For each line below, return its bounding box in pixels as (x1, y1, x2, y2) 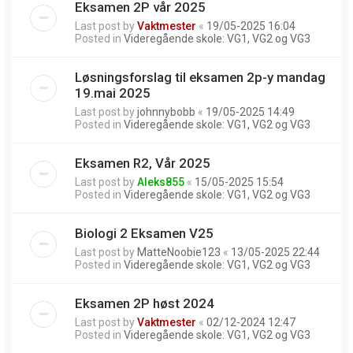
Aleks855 (137, 175, 184, 188)
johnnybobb (137, 105, 195, 118)
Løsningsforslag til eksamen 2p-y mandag (75, 69, 325, 85)
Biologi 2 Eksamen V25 (75, 225, 214, 241)
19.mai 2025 (75, 84, 150, 101)
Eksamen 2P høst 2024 (75, 295, 214, 311)
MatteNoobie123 (137, 245, 221, 258)
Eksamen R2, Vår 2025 (75, 154, 210, 171)
